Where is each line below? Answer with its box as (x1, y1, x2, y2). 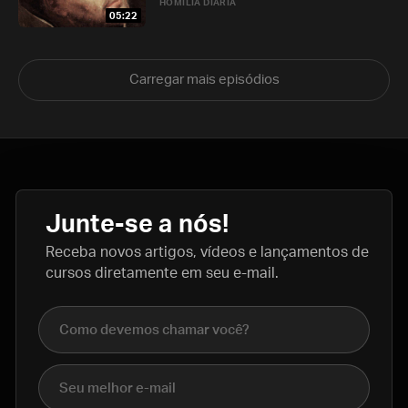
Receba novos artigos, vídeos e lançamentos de (46, 245, 369, 260)
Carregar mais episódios (128, 73, 280, 87)
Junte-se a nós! (46, 212, 229, 237)
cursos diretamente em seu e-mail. (46, 266, 279, 280)
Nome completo (37, 309, 148, 323)
